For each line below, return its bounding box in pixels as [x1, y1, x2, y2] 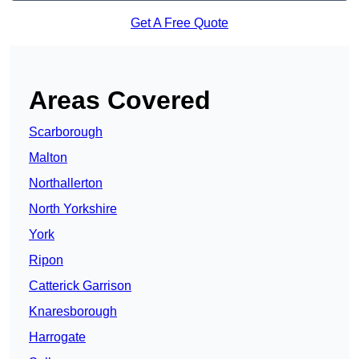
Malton [29, 151, 67, 165]
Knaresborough [29, 305, 117, 319]
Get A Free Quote [131, 16, 228, 30]
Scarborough [29, 125, 103, 139]
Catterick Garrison [29, 279, 131, 293]
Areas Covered [29, 86, 211, 115]
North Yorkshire [29, 202, 117, 216]
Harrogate [29, 330, 86, 345]
